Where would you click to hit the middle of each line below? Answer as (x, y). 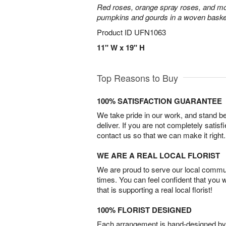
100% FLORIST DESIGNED (144, 210)
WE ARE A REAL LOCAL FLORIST (158, 155)
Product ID (116, 32)
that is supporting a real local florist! (155, 189)
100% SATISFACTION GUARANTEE (159, 101)
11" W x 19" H (121, 47)
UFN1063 (150, 32)
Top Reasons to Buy (137, 78)
